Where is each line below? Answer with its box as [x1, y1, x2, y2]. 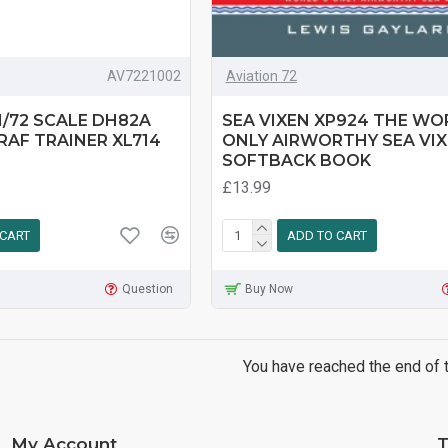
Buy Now [245, 282, 294, 297]
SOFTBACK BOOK [221, 151, 371, 171]
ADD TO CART [286, 227, 367, 243]
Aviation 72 [225, 68, 297, 85]
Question [121, 282, 173, 297]
